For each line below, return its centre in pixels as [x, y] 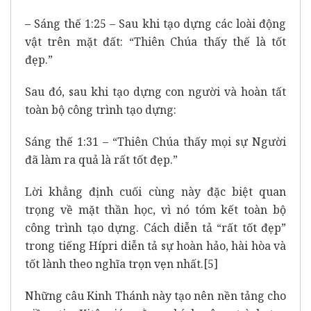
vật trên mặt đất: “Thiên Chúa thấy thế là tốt [155, 41]
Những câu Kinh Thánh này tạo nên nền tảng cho [155, 295]
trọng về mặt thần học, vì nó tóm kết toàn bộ [155, 209]
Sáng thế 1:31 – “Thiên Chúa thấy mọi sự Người [155, 141]
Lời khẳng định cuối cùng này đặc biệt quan [155, 191]
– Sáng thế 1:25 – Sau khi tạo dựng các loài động [155, 23]
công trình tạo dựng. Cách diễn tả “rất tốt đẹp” [155, 227]
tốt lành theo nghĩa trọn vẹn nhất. [114, 263]
